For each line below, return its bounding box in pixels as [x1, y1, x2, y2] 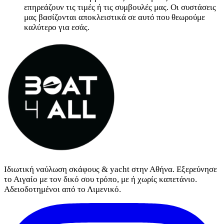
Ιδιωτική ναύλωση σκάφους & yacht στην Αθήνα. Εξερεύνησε [4, 164, 217, 174]
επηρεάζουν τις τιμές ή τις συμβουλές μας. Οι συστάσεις [24, 2, 216, 12]
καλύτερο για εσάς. [24, 22, 89, 32]
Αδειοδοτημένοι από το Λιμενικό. [4, 184, 121, 194]
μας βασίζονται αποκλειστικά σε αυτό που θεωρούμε [24, 12, 205, 22]
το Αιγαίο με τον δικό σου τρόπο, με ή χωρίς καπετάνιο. [4, 174, 197, 184]
